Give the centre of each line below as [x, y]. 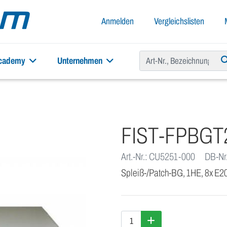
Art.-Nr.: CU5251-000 [158, 157]
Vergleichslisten [179, 21]
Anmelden [118, 21]
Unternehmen [81, 61]
